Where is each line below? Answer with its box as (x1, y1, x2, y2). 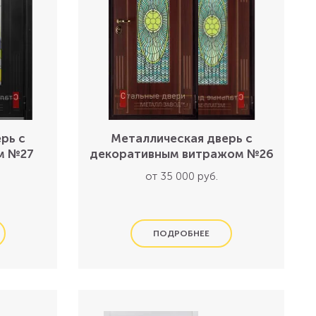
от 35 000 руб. (145, 170, 218, 183)
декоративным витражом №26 (89, 147, 274, 161)
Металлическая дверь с (110, 131, 253, 145)
